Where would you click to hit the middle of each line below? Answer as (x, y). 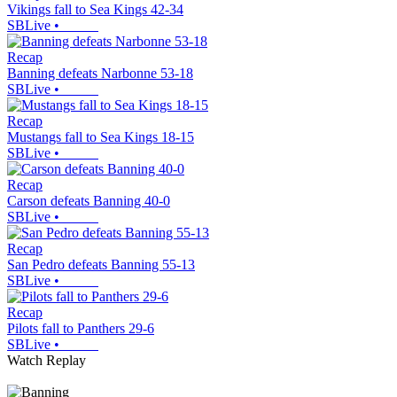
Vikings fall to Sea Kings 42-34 (95, 10)
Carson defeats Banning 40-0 (89, 201)
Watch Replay (47, 361)
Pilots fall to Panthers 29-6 (81, 329)
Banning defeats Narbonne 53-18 (100, 74)
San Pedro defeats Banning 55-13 (101, 265)
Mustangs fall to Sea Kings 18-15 (101, 137)
